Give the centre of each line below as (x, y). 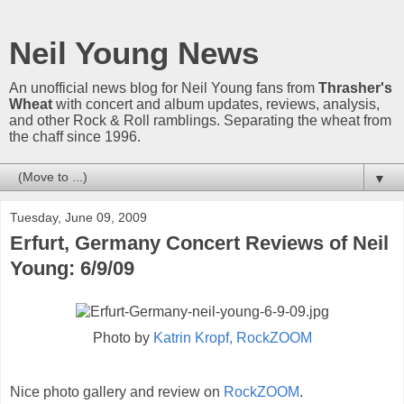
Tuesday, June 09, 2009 (78, 217)
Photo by (123, 337)
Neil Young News (134, 53)
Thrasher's (355, 88)
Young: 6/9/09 (72, 268)
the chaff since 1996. (75, 137)
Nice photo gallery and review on (117, 391)
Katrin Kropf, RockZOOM (232, 337)
